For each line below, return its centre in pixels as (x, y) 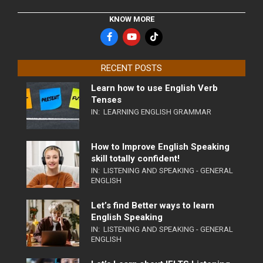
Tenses (106, 100)
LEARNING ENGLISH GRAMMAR (157, 112)
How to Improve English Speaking (160, 146)
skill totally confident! (135, 158)
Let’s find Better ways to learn (153, 205)
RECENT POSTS (131, 68)
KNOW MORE (131, 19)
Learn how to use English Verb (154, 88)
